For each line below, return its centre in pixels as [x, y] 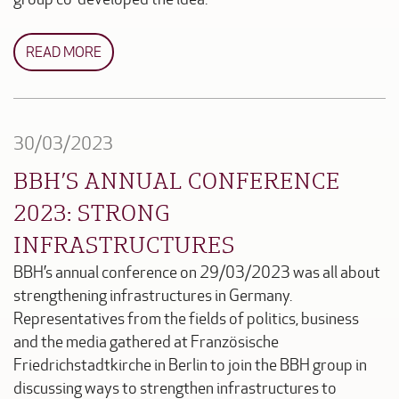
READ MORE [64, 52]
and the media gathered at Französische [146, 342]
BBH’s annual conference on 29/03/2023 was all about [197, 273]
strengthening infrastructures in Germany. [153, 296]
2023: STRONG [92, 212]
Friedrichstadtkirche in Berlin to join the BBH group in [190, 365]
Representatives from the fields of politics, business [186, 319]
